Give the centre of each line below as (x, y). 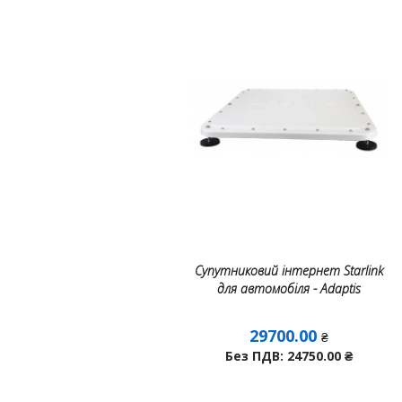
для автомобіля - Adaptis (289, 288)
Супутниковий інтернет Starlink (289, 271)
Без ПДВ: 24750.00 (285, 356)
